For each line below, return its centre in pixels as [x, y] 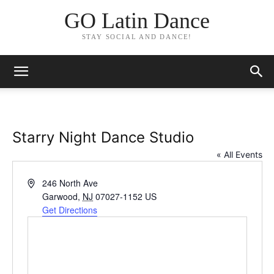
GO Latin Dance [137, 21]
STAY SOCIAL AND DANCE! [137, 37]
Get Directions [70, 210]
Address [43, 182]
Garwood [60, 196]
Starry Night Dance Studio [103, 137]
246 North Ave [70, 183]
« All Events [239, 154]
